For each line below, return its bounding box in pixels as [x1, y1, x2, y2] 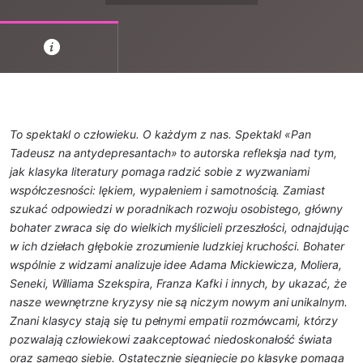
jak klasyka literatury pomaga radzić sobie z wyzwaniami [10, 164, 310, 179]
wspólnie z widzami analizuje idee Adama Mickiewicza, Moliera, [10, 258, 342, 272]
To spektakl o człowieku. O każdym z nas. [10, 127, 235, 142]
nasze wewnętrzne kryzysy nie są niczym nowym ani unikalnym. [10, 295, 348, 310]
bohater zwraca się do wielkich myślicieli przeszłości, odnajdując [10, 220, 349, 235]
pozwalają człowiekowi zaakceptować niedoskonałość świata [10, 332, 333, 347]
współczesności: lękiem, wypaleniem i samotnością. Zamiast [10, 183, 326, 198]
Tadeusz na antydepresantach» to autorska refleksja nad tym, [10, 146, 337, 160]
